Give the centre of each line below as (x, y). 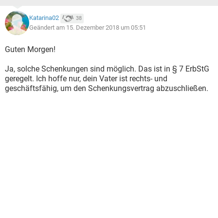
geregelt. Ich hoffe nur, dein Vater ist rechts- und (86, 79)
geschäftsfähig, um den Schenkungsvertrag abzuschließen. (107, 88)
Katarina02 (44, 18)
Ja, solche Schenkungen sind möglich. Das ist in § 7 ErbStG (107, 69)
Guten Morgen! (30, 49)
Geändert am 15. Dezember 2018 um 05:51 (88, 27)
